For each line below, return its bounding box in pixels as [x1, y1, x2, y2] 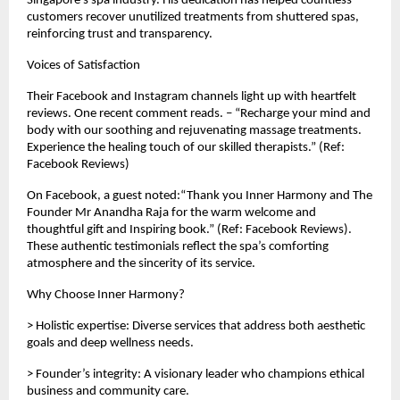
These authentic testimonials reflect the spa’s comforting [27, 240, 329, 254]
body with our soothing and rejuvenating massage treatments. [27, 124, 362, 137]
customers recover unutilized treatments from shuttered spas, [27, 11, 359, 24]
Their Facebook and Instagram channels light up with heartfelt [27, 90, 356, 104]
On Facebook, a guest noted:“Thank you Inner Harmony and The [27, 189, 372, 203]
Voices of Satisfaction [27, 59, 140, 72]
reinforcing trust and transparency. [27, 28, 212, 41]
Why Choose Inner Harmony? [27, 288, 185, 302]
